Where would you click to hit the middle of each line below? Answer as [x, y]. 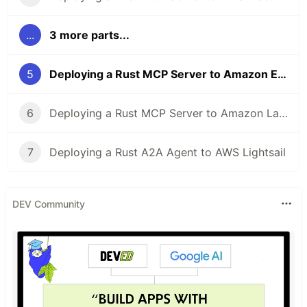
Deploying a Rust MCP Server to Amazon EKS [282, 74]
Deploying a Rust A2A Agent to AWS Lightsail [168, 152]
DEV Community [49, 204]
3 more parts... [89, 35]
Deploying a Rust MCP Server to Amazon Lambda [283, 113]
